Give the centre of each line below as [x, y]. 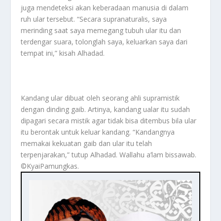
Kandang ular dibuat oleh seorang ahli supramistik [100, 98]
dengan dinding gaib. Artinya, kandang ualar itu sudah [106, 109]
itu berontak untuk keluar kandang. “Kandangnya [98, 132]
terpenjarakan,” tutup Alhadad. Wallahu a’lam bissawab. [109, 154]
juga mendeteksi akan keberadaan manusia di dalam [105, 7]
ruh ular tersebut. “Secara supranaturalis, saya [94, 19]
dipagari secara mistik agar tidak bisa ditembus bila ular [109, 120]
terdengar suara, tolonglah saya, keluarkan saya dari [104, 41]
